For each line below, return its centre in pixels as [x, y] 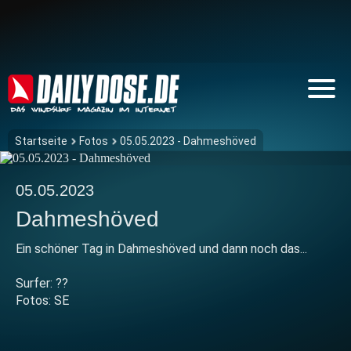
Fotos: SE [42, 300]
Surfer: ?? [42, 283]
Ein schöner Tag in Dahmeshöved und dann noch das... [161, 249]
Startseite [41, 141]
